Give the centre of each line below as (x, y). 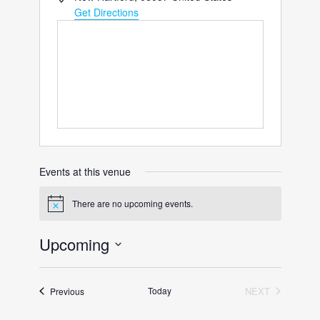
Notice (59, 208)
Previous (67, 291)
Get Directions (107, 12)
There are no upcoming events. (132, 204)
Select (53, 263)
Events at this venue (85, 172)
